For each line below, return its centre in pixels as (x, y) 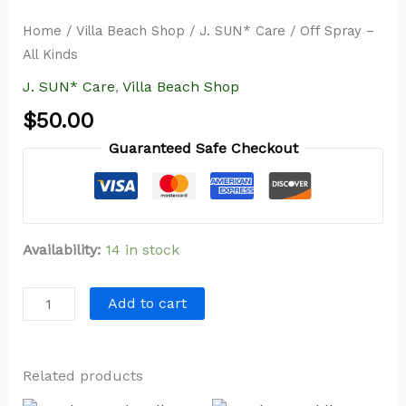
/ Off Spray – (329, 31)
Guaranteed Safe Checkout (203, 148)
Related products (82, 376)
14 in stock (142, 249)
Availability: (61, 249)
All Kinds (50, 55)
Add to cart (147, 303)
